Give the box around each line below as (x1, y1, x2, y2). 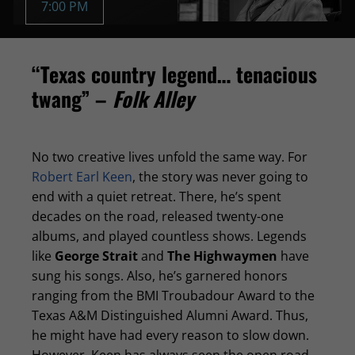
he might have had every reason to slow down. (32, 326, 309, 344)
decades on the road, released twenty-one (32, 208, 284, 225)
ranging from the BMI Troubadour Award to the (32, 287, 315, 304)
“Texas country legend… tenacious (32, 59, 317, 90)
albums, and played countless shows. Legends (32, 227, 307, 245)
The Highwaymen (167, 247, 277, 265)
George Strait (55, 247, 141, 265)
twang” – (32, 83, 113, 114)
